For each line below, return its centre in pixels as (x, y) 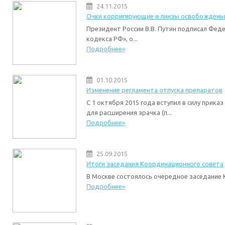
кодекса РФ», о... (112, 39)
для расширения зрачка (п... (129, 113)
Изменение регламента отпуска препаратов (154, 90)
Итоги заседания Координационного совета (155, 164)
